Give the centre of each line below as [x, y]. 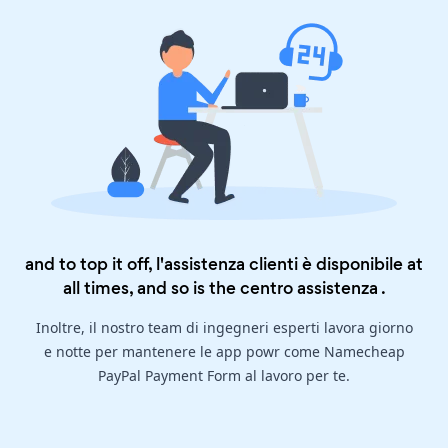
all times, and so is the [151, 288]
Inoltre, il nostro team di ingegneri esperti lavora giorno [224, 328]
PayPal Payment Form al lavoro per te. [224, 376]
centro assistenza [308, 288]
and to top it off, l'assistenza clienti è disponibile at [224, 264]
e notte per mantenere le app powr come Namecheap [224, 352]
